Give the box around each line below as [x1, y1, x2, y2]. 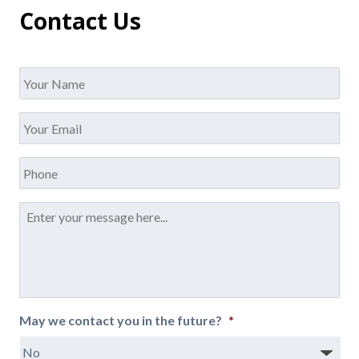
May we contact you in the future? [18, 313, 222, 329]
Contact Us [18, 5, 141, 36]
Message [18, 202, 73, 218]
